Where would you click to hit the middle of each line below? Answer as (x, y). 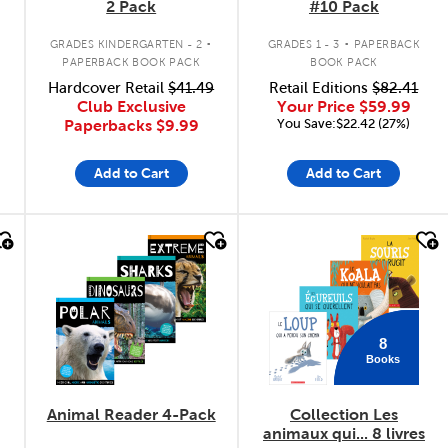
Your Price (317, 106)
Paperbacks (109, 125)
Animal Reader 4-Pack (131, 414)
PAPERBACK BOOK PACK (131, 62)
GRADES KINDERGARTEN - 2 (125, 44)
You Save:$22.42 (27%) (344, 123)
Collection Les (343, 414)
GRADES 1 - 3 (303, 44)
